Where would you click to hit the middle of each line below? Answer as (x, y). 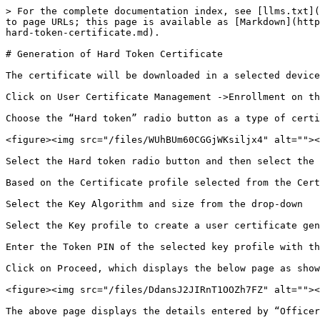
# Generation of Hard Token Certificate (114, 54)
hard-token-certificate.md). (83, 32)
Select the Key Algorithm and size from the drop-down (154, 204)
